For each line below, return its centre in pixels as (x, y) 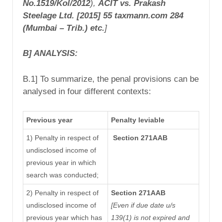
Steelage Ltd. (49, 15)
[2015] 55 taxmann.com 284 (130, 15)
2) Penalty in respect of (62, 193)
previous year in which (61, 163)
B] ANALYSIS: (50, 54)
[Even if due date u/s (143, 205)
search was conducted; (62, 175)
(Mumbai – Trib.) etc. (64, 28)
